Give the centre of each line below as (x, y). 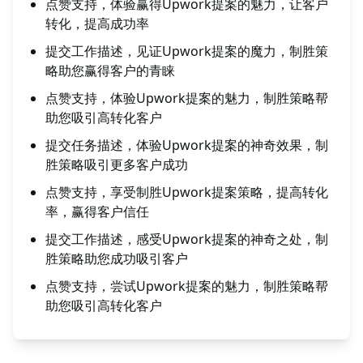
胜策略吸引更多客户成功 (117, 164)
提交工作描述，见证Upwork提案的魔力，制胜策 (187, 51)
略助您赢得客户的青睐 (110, 70)
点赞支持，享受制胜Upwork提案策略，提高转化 (187, 192)
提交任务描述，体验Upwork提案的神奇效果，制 (187, 145)
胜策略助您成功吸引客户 (117, 258)
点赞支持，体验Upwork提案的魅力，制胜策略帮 (187, 98)
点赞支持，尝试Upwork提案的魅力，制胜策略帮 (187, 286)
